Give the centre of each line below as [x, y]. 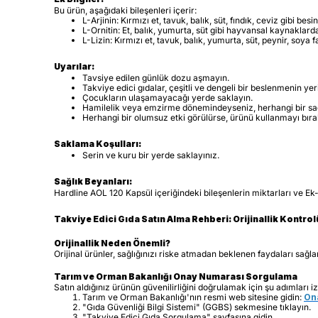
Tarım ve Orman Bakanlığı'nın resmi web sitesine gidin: [193, 297]
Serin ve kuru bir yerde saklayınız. [151, 155]
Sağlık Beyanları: [93, 181]
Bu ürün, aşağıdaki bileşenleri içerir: [125, 10]
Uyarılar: [74, 66]
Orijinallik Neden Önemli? [112, 243]
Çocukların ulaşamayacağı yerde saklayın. [168, 97]
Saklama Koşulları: [98, 143]
